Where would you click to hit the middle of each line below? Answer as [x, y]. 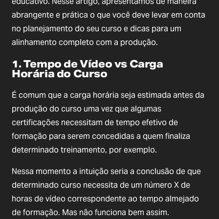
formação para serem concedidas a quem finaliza [101, 136]
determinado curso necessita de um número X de [101, 185]
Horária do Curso [60, 74]
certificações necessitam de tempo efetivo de [95, 122]
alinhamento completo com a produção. [85, 42]
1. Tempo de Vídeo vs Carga [88, 64]
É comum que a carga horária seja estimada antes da [108, 95]
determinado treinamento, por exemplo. [84, 150]
